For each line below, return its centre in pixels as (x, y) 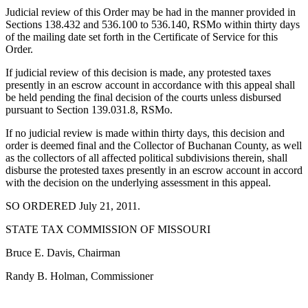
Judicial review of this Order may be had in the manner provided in (151, 12)
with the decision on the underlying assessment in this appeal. (138, 183)
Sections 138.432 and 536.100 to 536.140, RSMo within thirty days (153, 25)
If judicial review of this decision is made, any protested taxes (138, 73)
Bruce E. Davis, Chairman (63, 253)
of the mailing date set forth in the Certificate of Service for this (142, 37)
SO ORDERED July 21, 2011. (73, 206)
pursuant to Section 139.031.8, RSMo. (89, 110)
